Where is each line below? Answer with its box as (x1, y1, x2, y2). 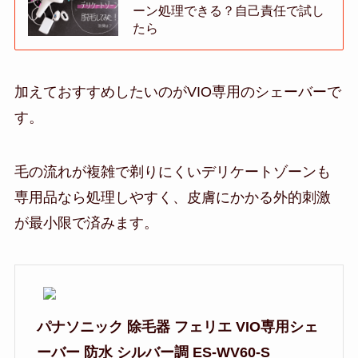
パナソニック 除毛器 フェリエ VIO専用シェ (36, 318, 318, 335)
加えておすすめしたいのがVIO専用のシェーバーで (14, 84, 341, 101)
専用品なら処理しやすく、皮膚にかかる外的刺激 (14, 189, 331, 205)
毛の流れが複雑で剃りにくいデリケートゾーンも (14, 163, 331, 180)
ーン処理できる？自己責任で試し (133, 3, 325, 18)
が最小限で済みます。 (14, 214, 158, 231)
